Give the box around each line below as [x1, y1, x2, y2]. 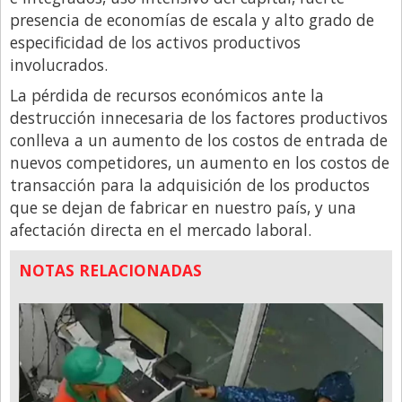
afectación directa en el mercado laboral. [10, 218, 311, 240]
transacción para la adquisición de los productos [10, 173, 370, 196]
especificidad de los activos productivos [10, 31, 301, 53]
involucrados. [10, 53, 108, 75]
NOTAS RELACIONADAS [19, 258, 202, 281]
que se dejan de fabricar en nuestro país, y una [10, 196, 356, 218]
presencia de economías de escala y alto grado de [10, 8, 374, 31]
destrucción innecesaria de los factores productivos [10, 106, 388, 128]
